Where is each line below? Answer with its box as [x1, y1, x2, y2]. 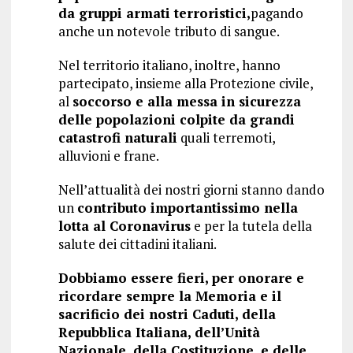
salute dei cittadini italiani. [58, 235, 217, 254]
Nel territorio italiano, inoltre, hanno [58, 56, 281, 75]
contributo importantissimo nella [76, 199, 298, 217]
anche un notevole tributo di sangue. [58, 22, 280, 41]
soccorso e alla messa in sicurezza [72, 92, 301, 111]
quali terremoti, [176, 128, 275, 147]
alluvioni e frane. [58, 147, 159, 165]
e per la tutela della [190, 217, 312, 236]
